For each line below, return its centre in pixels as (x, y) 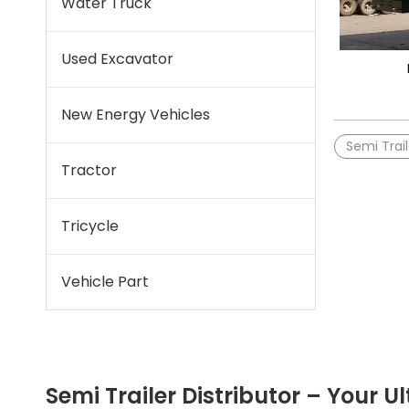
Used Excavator (117, 59)
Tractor (89, 170)
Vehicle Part (105, 282)
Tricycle (90, 226)
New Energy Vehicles (136, 115)
